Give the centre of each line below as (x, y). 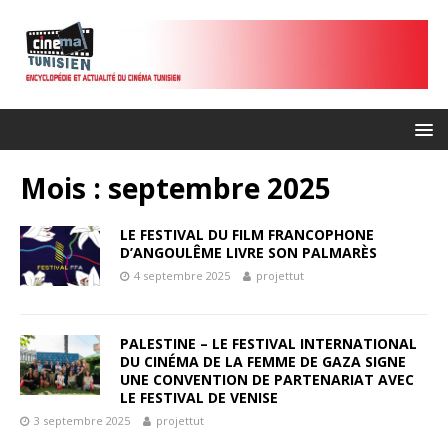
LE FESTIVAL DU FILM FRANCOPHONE (247, 235)
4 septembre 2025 (182, 276)
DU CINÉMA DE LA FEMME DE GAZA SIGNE (263, 362)
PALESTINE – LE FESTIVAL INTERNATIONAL (268, 344)
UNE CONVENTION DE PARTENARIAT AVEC (267, 380)
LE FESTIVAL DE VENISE (199, 398)
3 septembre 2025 (82, 421)
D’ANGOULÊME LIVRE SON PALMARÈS (248, 253)
